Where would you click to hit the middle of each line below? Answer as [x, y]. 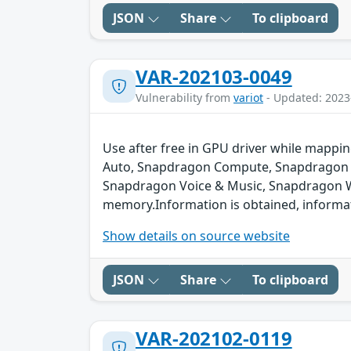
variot [248, 98]
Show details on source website [196, 236]
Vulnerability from [185, 98]
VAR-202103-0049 [214, 77]
